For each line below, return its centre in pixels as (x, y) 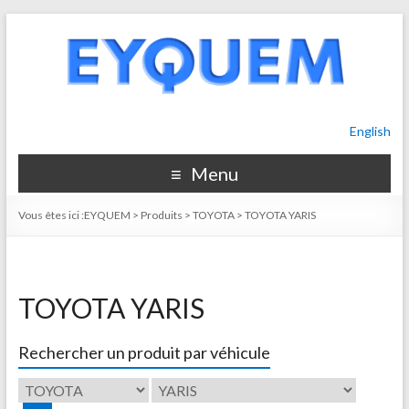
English (371, 131)
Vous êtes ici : (51, 215)
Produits (161, 215)
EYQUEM (107, 215)
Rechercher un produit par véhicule (144, 352)
